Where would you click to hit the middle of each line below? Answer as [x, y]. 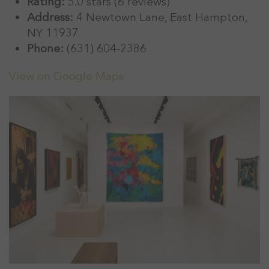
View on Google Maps [66, 77]
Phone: [45, 49]
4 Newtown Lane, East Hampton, [160, 18]
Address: [50, 18]
